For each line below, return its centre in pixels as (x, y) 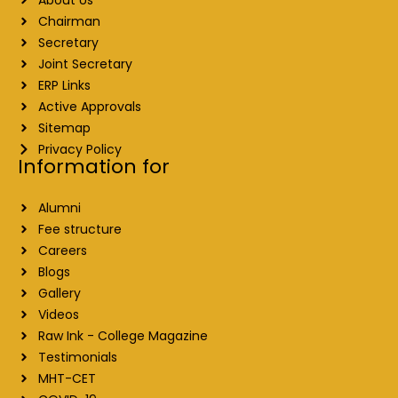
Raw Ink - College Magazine (123, 335)
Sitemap (64, 127)
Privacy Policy (80, 149)
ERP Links (64, 85)
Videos (58, 314)
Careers (62, 250)
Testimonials (77, 357)
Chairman (69, 21)
